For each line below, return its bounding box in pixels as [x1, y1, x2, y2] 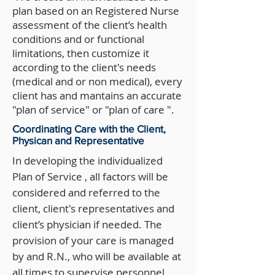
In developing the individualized [12, 153, 163, 168]
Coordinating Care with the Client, [12, 123, 166, 134]
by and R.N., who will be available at [12, 249, 181, 263]
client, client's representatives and [12, 201, 174, 215]
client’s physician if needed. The [12, 217, 162, 231]
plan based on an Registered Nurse [12, 4, 179, 18]
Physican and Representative [12, 134, 144, 146]
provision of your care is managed [12, 233, 174, 247]
